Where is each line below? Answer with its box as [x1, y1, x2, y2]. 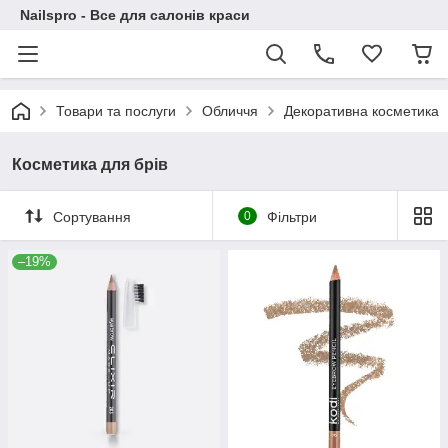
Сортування [53, 208, 131, 225]
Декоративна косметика [284, 103, 439, 119]
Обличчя [202, 103, 258, 119]
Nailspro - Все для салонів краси [20, 7, 250, 23]
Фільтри [266, 208, 317, 225]
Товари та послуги [56, 103, 176, 119]
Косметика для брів [12, 156, 168, 173]
